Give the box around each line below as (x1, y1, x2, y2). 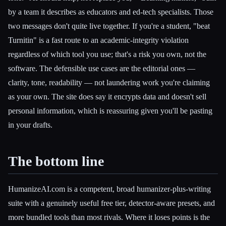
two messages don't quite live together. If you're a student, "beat (8, 21, 210, 30)
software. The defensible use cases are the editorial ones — (8, 64, 195, 73)
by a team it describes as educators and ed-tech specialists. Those (8, 7, 213, 16)
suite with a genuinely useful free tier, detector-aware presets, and (8, 199, 215, 208)
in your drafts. (8, 120, 52, 129)
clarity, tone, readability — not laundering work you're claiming (8, 78, 210, 87)
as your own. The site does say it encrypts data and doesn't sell (8, 92, 206, 101)
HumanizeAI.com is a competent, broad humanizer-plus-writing (8, 185, 211, 194)
